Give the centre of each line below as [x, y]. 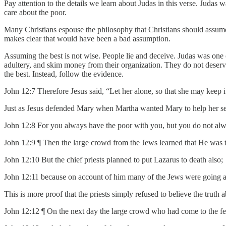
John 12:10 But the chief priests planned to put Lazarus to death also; [114, 159]
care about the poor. [35, 12]
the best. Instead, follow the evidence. [64, 74]
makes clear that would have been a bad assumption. [87, 38]
